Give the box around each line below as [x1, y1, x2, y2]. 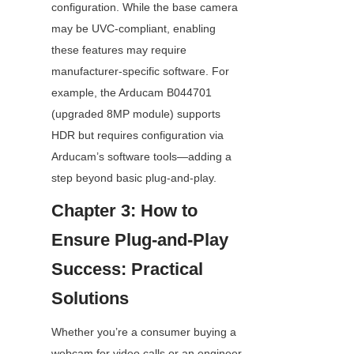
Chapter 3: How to [51, 201, 198, 221]
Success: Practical [51, 259, 203, 280]
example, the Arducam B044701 [51, 86, 212, 100]
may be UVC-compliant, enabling [51, 22, 216, 36]
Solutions [51, 288, 129, 309]
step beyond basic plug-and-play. [51, 171, 217, 185]
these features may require [51, 43, 186, 57]
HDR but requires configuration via [51, 129, 224, 142]
